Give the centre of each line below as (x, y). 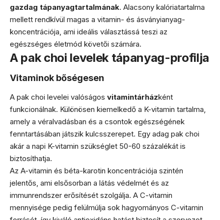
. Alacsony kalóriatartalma (162, 7)
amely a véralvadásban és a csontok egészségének (97, 121)
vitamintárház (133, 97)
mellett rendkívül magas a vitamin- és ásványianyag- (97, 19)
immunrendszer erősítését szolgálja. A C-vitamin (91, 195)
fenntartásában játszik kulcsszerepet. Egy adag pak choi (105, 134)
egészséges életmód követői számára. (76, 44)
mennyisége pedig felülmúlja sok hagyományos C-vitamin (107, 207)
